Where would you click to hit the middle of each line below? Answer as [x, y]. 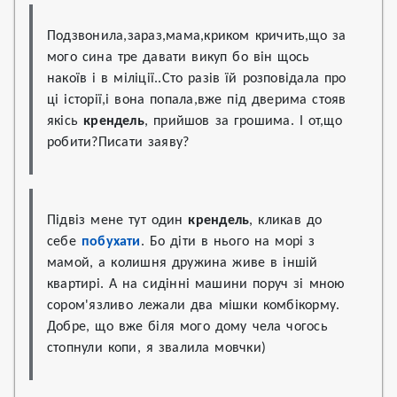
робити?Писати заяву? [118, 143]
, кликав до [288, 221]
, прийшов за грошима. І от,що [245, 121]
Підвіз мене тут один [118, 221]
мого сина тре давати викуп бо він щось [181, 58]
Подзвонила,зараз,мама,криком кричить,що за [199, 36]
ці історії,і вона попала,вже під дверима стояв [199, 100]
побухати [111, 242]
